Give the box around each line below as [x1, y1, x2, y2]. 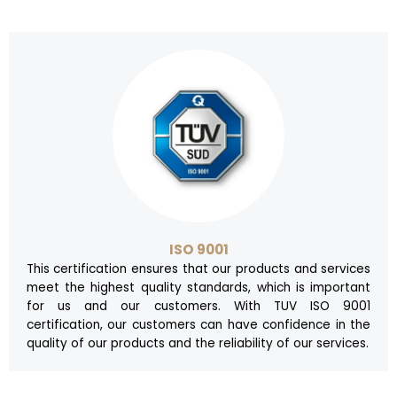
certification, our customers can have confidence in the [26, 315, 371, 333]
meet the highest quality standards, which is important [26, 278, 371, 296]
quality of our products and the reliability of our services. [26, 334, 369, 352]
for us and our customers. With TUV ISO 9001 [26, 297, 371, 315]
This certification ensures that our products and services [26, 260, 371, 277]
